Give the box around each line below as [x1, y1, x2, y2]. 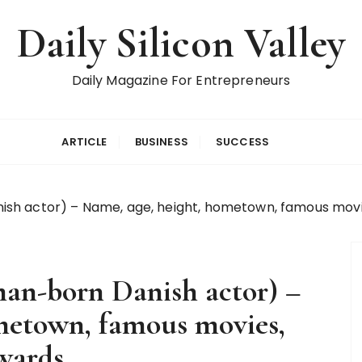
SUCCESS [216, 134, 270, 149]
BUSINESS [134, 134, 188, 149]
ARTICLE [61, 134, 107, 149]
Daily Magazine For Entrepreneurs [71, 71, 291, 90]
